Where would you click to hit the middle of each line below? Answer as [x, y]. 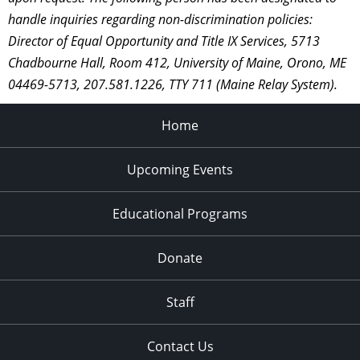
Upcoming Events [180, 169]
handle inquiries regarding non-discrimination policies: [160, 19]
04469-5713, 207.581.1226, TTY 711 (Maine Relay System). [173, 84]
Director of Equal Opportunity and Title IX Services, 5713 [164, 41]
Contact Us [180, 346]
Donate [180, 258]
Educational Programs [180, 213]
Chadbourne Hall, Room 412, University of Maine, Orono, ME [177, 62]
